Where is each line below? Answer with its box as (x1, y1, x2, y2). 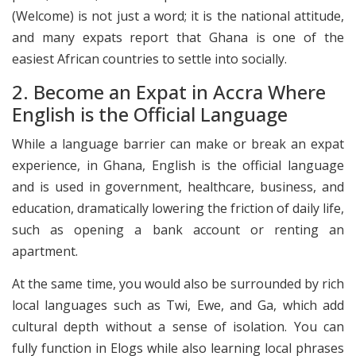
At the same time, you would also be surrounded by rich (12, 275, 344, 293)
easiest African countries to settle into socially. (12, 49, 287, 68)
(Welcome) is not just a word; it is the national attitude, (12, 6, 344, 25)
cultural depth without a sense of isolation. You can (12, 318, 344, 336)
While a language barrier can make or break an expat (12, 134, 344, 153)
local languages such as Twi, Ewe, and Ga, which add (12, 296, 344, 315)
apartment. (12, 242, 78, 260)
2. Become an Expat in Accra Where (12, 79, 326, 106)
